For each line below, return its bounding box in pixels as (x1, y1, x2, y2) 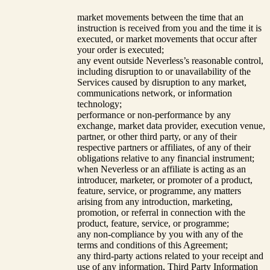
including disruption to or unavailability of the (77, 66, 251, 77)
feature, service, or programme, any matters (77, 186, 241, 196)
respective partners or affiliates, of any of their (77, 142, 251, 153)
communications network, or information (77, 88, 232, 99)
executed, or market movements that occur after (77, 34, 257, 45)
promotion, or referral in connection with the (77, 207, 245, 218)
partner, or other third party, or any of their (77, 131, 237, 142)
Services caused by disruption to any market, (77, 77, 246, 88)
